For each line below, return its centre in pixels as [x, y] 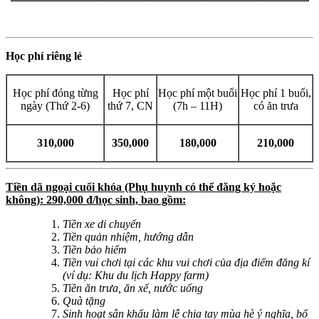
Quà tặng [84, 300]
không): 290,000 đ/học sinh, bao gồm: [96, 199]
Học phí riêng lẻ [44, 56]
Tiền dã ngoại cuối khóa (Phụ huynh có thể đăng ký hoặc [143, 187]
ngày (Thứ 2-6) [55, 105]
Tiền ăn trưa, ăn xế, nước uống [133, 288]
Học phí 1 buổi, [276, 93]
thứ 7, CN [130, 105]
